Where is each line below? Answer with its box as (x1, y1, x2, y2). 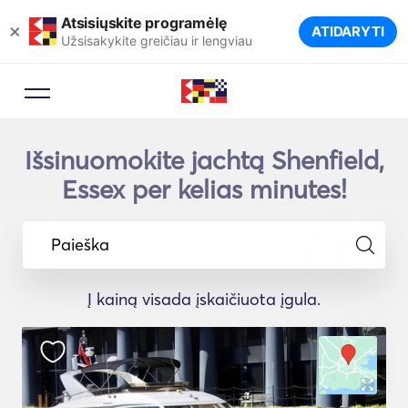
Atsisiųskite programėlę (61, 13, 228, 32)
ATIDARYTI (311, 23, 384, 40)
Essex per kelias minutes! (61, 174, 347, 205)
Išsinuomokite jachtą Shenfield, (24, 145, 384, 176)
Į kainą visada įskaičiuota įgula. (87, 289, 321, 310)
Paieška (51, 233, 109, 255)
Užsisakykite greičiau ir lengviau (61, 32, 252, 48)
